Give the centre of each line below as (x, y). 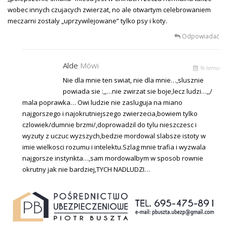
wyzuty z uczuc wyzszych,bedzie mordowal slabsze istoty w (114, 136)
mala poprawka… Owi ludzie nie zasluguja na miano (103, 102)
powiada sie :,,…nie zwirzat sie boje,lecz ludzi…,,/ (138, 91)
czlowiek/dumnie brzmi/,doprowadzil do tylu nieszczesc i (110, 124)
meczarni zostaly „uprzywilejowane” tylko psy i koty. (87, 21)
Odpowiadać (200, 36)
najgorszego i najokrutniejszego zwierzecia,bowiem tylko (110, 113)
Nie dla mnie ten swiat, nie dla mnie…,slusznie (134, 80)
